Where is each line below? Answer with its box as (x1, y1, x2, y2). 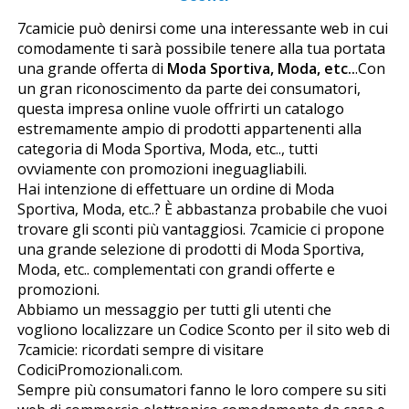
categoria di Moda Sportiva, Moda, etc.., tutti (16, 139, 318, 160)
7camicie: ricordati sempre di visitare (16, 340, 264, 361)
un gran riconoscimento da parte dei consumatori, (16, 79, 361, 100)
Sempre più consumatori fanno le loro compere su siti (16, 380, 386, 401)
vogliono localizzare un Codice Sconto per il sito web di (16, 320, 390, 341)
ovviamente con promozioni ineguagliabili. (16, 159, 307, 180)
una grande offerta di (16, 58, 167, 79)
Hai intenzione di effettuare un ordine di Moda (16, 179, 334, 200)
